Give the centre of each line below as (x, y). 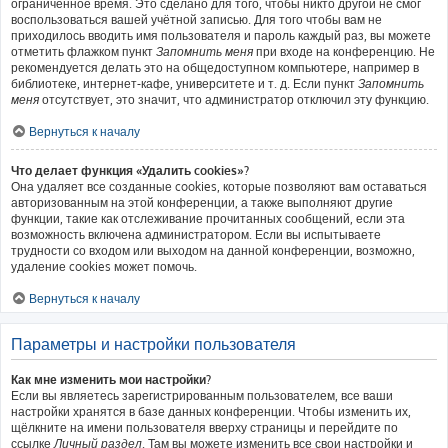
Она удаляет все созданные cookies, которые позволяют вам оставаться (219, 186)
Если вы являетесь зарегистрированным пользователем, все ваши (202, 395)
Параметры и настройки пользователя (153, 344)
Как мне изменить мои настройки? (111, 379)
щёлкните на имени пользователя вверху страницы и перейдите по (204, 427)
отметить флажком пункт (83, 51)
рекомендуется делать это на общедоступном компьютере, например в (215, 67)
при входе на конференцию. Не (344, 51)
